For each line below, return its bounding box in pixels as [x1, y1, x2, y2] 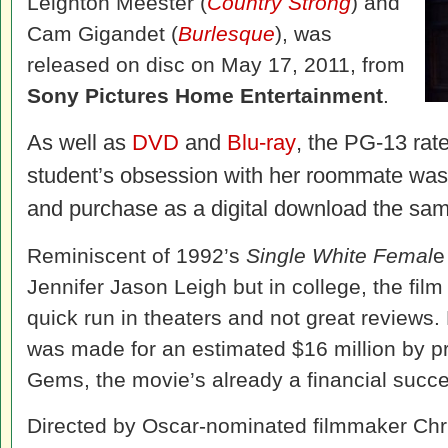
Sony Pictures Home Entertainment [27, 84, 383, 107]
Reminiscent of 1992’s [27, 244, 246, 267]
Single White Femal [246, 244, 433, 267]
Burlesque [178, 22, 275, 45]
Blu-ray [227, 130, 296, 155]
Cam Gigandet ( [27, 22, 178, 45]
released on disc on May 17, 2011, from [27, 53, 405, 76]
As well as [27, 130, 132, 155]
